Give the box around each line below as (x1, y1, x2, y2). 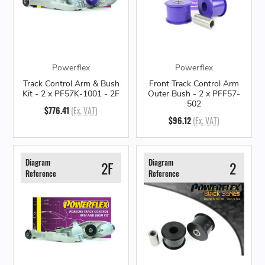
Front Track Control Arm (149, 78, 239, 90)
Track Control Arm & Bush (22, 78, 119, 90)
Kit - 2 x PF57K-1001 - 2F (22, 88, 119, 100)
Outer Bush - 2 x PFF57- (148, 88, 240, 100)
